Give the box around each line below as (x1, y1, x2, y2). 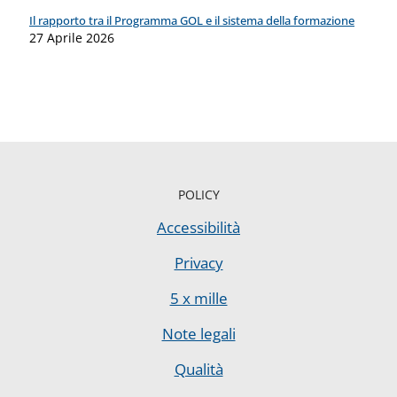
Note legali (161, 323, 236, 345)
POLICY (177, 186, 220, 204)
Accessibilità (157, 217, 240, 238)
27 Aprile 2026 (29, 29, 114, 47)
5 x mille (169, 288, 228, 309)
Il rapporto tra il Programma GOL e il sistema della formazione (29, 12, 354, 29)
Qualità (174, 359, 223, 380)
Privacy (174, 253, 223, 274)
